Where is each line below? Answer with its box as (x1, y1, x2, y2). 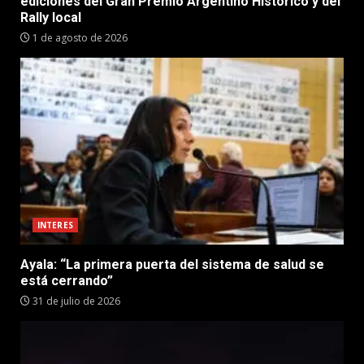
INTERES (37, 219, 73, 231)
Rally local (20, 9, 81, 25)
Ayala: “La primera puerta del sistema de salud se (20, 256, 324, 272)
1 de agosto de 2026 (30, 30, 128, 45)
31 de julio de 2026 (30, 293, 120, 308)
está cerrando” (20, 272, 113, 288)
